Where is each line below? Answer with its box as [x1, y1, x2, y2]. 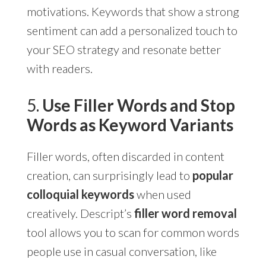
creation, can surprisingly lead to [26, 167, 192, 182]
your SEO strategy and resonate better [26, 42, 221, 56]
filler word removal [134, 205, 237, 220]
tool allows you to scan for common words [26, 224, 239, 239]
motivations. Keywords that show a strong [26, 4, 239, 18]
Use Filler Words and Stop [42, 94, 235, 115]
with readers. [26, 61, 93, 75]
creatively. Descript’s [26, 205, 134, 220]
